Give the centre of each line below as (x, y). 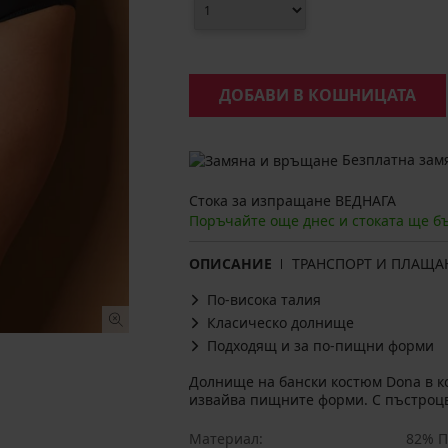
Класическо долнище (280, 323)
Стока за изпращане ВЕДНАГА (292, 201)
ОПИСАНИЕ (230, 264)
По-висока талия (264, 300)
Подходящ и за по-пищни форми (320, 346)
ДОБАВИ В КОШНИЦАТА (317, 95)
